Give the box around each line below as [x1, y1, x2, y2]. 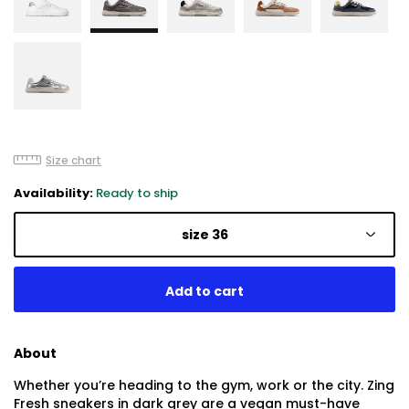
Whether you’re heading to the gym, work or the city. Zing [14, 375, 394, 394]
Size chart [46, 152, 101, 168]
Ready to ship [96, 184, 178, 202]
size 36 [181, 225, 228, 245]
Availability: [14, 184, 96, 202]
